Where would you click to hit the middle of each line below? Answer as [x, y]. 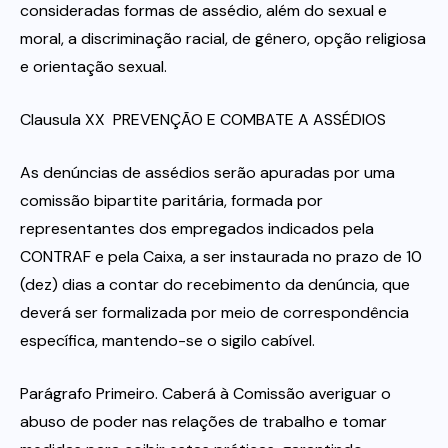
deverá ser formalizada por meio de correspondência [214, 312]
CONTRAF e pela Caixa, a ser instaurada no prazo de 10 [221, 256]
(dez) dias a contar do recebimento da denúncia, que [215, 284]
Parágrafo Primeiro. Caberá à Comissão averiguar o [205, 393]
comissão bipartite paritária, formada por [171, 200]
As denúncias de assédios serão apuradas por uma [207, 172]
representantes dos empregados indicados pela [197, 228]
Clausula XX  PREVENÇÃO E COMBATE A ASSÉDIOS [203, 119]
